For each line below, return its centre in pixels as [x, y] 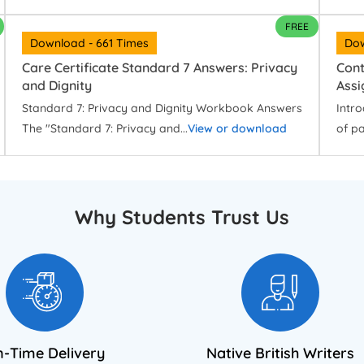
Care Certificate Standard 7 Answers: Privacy [160, 68]
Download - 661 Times [90, 43]
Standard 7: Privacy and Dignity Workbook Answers [162, 108]
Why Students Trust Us [182, 217]
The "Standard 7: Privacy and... [105, 129]
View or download [238, 129]
